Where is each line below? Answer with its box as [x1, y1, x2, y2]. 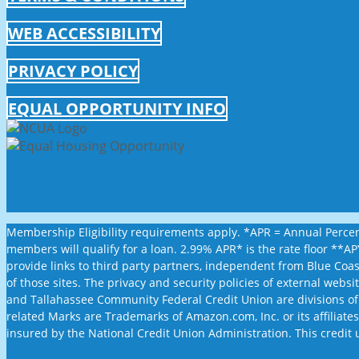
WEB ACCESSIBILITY [8, 22, 160, 44]
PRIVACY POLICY [8, 59, 138, 82]
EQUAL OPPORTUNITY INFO [8, 97, 226, 119]
